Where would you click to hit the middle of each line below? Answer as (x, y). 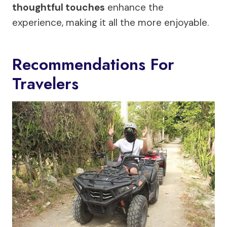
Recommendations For (93, 64)
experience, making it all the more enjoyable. (110, 22)
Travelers (45, 83)
